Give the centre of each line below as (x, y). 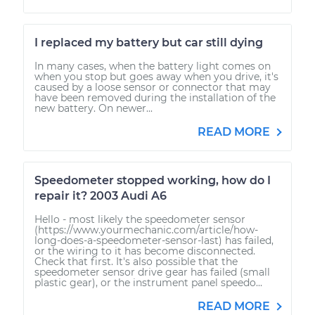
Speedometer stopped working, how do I (153, 180)
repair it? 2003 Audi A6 (101, 195)
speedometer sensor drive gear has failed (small (152, 272)
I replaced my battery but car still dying (149, 42)
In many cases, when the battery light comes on (153, 66)
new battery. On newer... (94, 108)
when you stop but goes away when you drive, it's (156, 76)
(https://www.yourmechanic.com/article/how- (146, 230)
